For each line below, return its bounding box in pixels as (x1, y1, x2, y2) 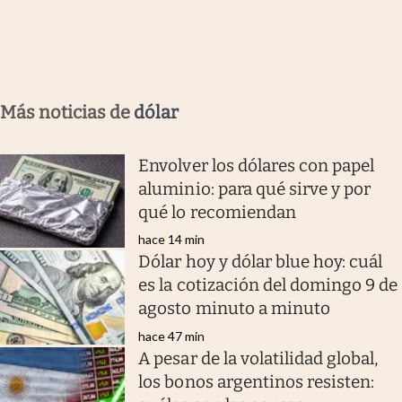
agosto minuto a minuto (138, 298, 330, 319)
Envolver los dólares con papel (138, 154, 375, 176)
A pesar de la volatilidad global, (138, 347, 379, 369)
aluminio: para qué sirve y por (138, 178, 371, 199)
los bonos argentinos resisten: (138, 371, 375, 392)
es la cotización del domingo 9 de (138, 275, 398, 296)
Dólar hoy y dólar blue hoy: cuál (138, 251, 383, 273)
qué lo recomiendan (138, 201, 296, 223)
